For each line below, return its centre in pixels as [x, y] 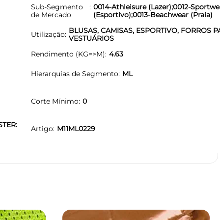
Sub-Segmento [57, 7]
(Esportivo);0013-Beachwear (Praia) [153, 14]
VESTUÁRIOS [91, 38]
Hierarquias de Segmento [75, 73]
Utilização [48, 34]
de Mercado [51, 14]
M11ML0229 [76, 128]
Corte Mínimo [55, 101]
